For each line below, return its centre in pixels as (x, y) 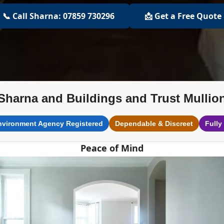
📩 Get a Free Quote (183, 16)
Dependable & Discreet (154, 123)
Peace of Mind (112, 148)
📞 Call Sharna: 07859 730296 (58, 16)
